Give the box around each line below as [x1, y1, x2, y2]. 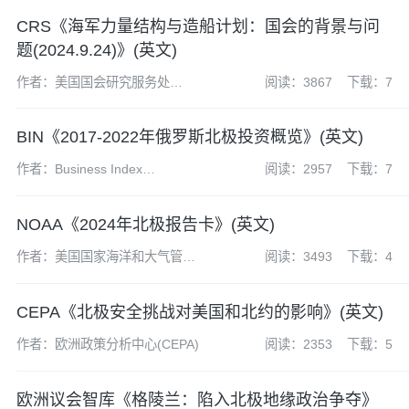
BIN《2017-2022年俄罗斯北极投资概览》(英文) [16, 128, 363, 147]
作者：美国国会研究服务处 [16, 74, 170, 89]
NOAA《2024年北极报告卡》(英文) [16, 215, 275, 235]
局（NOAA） [16, 268, 90, 284]
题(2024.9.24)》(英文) [16, 40, 177, 59]
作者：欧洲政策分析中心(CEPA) [16, 336, 199, 351]
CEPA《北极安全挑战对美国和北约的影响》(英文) [16, 302, 383, 321]
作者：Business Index [16, 162, 142, 177]
